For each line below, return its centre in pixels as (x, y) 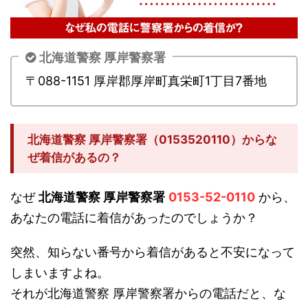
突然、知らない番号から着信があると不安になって (153, 252)
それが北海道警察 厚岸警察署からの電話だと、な (148, 294)
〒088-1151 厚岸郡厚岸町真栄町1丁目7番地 (146, 81)
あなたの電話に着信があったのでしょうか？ (134, 218)
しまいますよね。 (60, 273)
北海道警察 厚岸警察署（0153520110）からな (152, 140)
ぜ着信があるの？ (74, 158)
